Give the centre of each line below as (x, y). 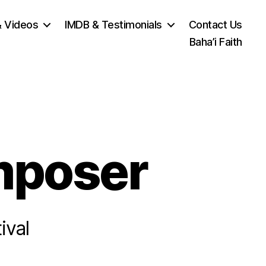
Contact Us (215, 24)
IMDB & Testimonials (113, 24)
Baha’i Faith (216, 42)
